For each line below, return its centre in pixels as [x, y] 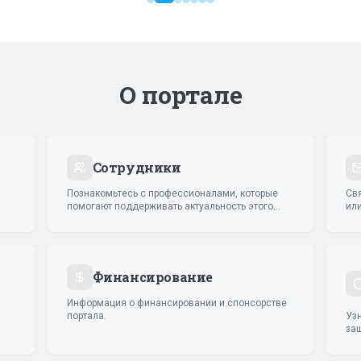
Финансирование [153, 276]
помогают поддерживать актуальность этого [170, 206]
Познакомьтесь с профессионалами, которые [172, 193]
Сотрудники [137, 167]
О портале [180, 94]
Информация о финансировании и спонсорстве [176, 303]
